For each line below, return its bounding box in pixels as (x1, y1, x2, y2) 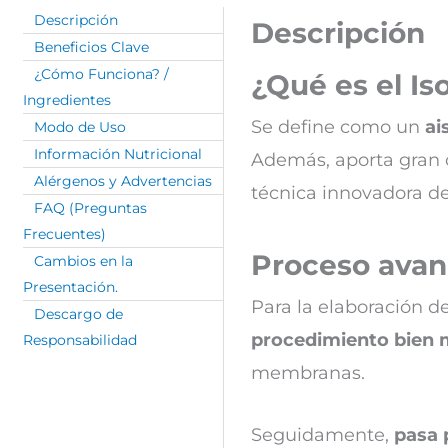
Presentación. (23, 277, 118, 296)
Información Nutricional (34, 144, 203, 163)
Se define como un (251, 115, 425, 138)
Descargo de (34, 304, 124, 323)
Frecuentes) (23, 224, 106, 243)
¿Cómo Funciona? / (34, 64, 170, 83)
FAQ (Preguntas (34, 198, 148, 217)
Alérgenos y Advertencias (34, 171, 213, 190)
